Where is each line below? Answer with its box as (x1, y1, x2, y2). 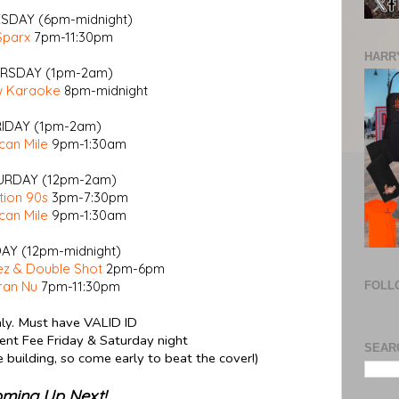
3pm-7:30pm (48, 188, 128, 206)
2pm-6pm (102, 259, 165, 277)
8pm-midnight (61, 81, 148, 99)
